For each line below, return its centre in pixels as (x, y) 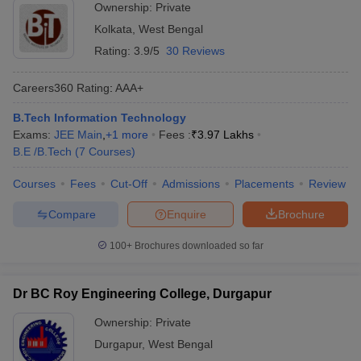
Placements (264, 184)
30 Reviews (195, 51)
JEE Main (78, 135)
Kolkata (113, 29)
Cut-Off (129, 184)
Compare (72, 214)
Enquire (187, 214)
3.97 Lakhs (226, 135)
